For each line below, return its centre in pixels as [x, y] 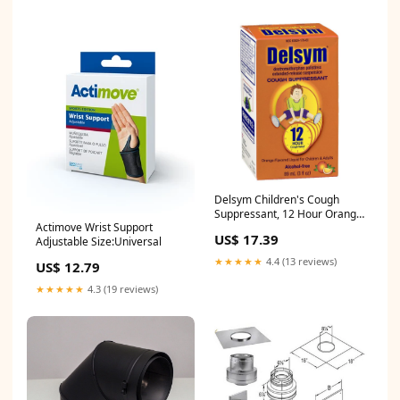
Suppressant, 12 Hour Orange [288, 214]
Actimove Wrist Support [94, 228]
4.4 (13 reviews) [300, 262]
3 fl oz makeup [250, 229]
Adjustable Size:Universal [99, 242]
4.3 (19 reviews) [121, 289]
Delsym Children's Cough [277, 200]
